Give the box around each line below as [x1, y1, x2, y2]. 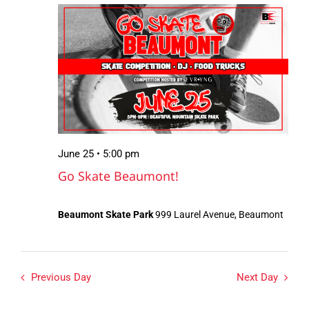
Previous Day [31, 270, 92, 283]
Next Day [236, 270, 278, 283]
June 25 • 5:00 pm [58, 148, 139, 161]
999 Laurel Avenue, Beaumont [155, 208, 283, 220]
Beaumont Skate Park [58, 208, 155, 220]
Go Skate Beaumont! [58, 167, 179, 184]
